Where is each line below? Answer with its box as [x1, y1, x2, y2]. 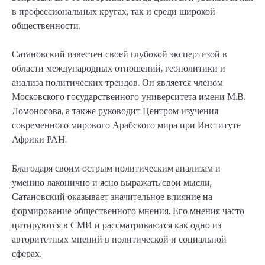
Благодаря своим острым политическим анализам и [12, 161, 221, 175]
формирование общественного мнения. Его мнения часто [12, 203, 244, 218]
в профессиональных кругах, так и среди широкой [12, 5, 215, 19]
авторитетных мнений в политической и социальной [12, 232, 227, 246]
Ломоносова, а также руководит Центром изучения [12, 104, 218, 118]
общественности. [12, 19, 80, 33]
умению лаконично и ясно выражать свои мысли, [12, 175, 212, 189]
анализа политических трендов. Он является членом [12, 76, 223, 90]
